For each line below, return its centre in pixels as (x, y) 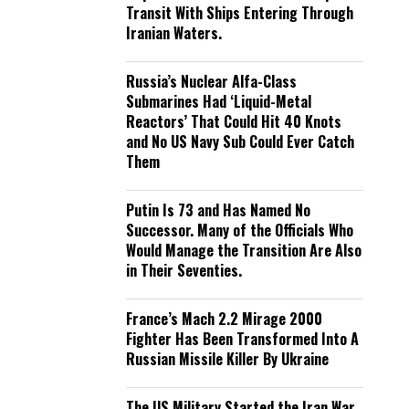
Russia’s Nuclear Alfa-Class (211, 81)
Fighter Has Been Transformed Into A (242, 339)
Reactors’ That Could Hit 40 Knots (234, 121)
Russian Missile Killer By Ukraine (227, 359)
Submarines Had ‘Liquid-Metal (219, 101)
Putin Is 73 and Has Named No (218, 210)
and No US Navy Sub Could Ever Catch (240, 142)
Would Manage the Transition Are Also (244, 250)
